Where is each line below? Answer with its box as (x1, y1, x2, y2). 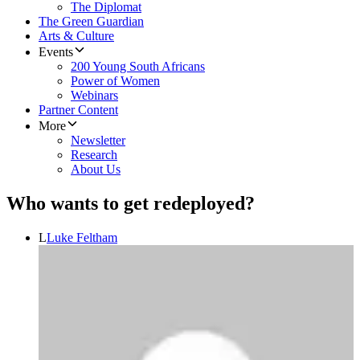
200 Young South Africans (71, 59, 205, 74)
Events (39, 45, 73, 59)
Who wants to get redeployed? (6, 193, 255, 215)
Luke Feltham (47, 231, 117, 245)
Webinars (71, 88, 118, 103)
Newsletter (71, 133, 125, 148)
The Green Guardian (39, 14, 144, 29)
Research (71, 148, 117, 162)
